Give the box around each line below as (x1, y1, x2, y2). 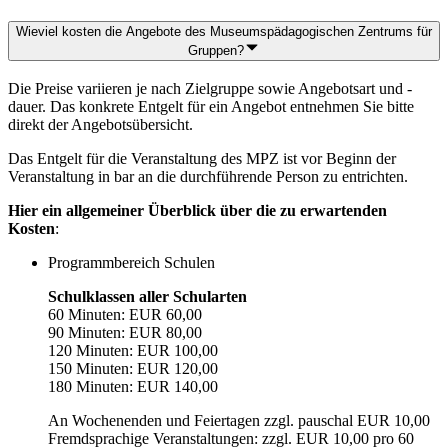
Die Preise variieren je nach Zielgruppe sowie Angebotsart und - (8, 79, 412, 97)
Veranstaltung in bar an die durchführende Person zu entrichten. (8, 167, 412, 185)
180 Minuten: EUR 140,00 (48, 377, 218, 395)
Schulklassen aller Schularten (48, 287, 247, 305)
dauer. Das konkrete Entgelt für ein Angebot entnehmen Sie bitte (8, 97, 414, 115)
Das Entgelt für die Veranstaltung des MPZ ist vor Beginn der (8, 149, 396, 167)
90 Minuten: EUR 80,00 (48, 323, 202, 341)
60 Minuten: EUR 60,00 (48, 305, 202, 323)
